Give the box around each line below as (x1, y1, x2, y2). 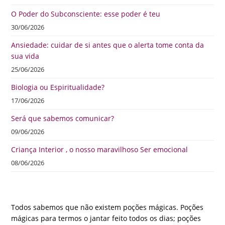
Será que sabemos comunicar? (11, 114, 115, 124)
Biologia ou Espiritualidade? (11, 82, 105, 92)
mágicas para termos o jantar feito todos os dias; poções (11, 213, 201, 223)
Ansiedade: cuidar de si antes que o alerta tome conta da (11, 40, 204, 50)
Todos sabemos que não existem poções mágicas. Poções (11, 202, 204, 212)
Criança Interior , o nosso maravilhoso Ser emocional (11, 145, 188, 155)
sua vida (11, 51, 40, 61)
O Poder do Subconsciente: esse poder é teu (11, 9, 161, 19)
